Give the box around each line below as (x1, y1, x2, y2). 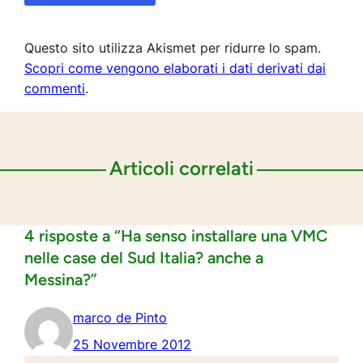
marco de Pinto (73, 310, 168, 327)
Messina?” (24, 270, 98, 290)
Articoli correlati (109, 156, 254, 181)
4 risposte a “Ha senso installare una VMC (24, 226, 328, 246)
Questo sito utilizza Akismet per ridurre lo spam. (24, 40, 322, 57)
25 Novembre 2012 (73, 336, 192, 353)
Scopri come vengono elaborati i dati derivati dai (24, 60, 327, 77)
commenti (24, 80, 86, 97)
